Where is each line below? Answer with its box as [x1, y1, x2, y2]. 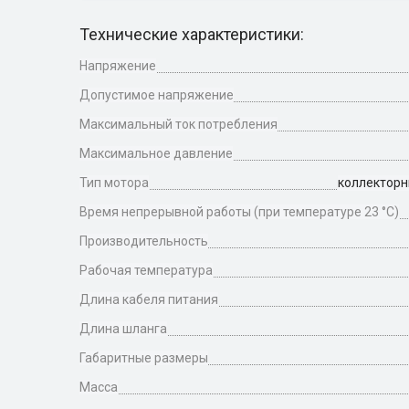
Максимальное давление [79, 146, 233, 161]
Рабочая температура [79, 263, 213, 278]
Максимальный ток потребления [79, 117, 278, 131]
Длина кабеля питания [79, 292, 218, 307]
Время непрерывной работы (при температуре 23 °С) [79, 204, 399, 219]
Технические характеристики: [79, 25, 304, 44]
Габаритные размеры [79, 351, 208, 365]
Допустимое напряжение [79, 88, 234, 102]
